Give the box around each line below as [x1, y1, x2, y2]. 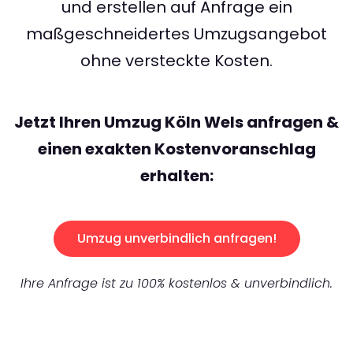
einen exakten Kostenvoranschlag [37, 138, 316, 161]
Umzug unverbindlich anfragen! [76, 229, 277, 248]
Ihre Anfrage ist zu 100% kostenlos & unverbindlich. [20, 274, 333, 293]
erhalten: [139, 165, 214, 188]
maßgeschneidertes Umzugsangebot [26, 23, 327, 46]
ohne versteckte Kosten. [80, 50, 273, 72]
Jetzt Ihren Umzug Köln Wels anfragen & [14, 111, 339, 134]
